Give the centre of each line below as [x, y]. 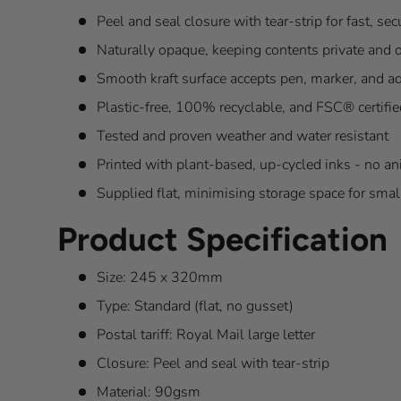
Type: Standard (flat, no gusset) [195, 307]
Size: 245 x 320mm [160, 278]
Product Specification [222, 239]
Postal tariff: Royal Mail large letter [206, 335]
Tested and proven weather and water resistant [243, 137]
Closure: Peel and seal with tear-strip [213, 364]
